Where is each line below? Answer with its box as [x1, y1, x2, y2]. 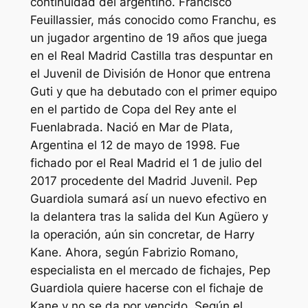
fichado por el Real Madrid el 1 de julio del [30, 155, 262, 170]
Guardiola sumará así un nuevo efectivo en [30, 191, 267, 206]
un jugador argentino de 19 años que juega [30, 30, 267, 45]
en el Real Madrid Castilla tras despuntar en [30, 48, 273, 63]
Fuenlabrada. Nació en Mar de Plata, [30, 120, 233, 134]
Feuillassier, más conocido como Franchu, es [30, 12, 276, 27]
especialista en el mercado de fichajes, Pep [30, 263, 270, 277]
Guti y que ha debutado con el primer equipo [30, 84, 277, 98]
